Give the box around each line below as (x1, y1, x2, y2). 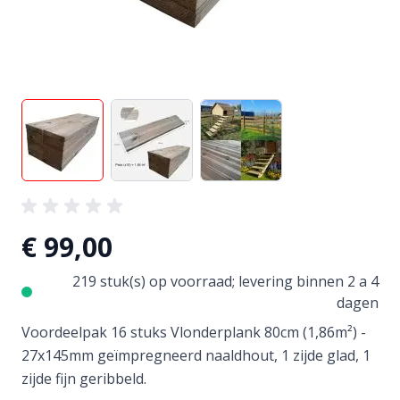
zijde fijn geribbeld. (21, 368, 146, 388)
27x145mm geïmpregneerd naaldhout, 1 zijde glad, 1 (21, 345, 371, 365)
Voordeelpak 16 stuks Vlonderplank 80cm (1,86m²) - (21, 321, 366, 342)
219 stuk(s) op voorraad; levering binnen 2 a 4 (72, 271, 379, 291)
